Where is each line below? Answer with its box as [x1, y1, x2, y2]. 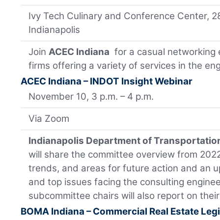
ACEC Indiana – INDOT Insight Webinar [21, 76, 193, 87]
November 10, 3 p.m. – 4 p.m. [28, 91, 154, 103]
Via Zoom [28, 113, 70, 125]
